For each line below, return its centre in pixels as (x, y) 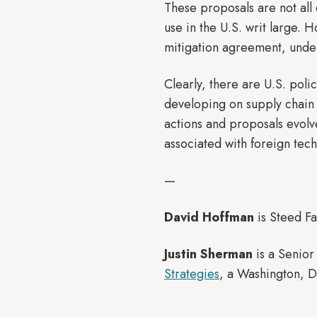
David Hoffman (209, 217)
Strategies (192, 274)
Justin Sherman (208, 254)
